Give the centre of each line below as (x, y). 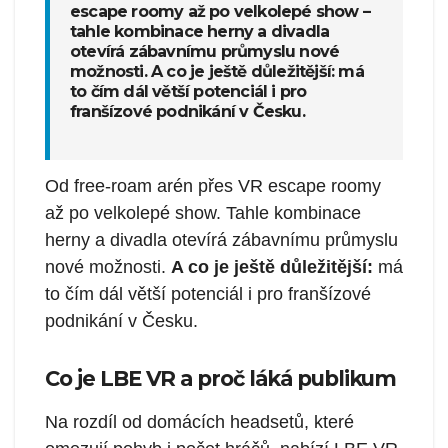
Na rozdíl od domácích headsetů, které (199, 422)
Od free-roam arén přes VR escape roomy (213, 185)
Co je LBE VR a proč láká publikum (221, 378)
